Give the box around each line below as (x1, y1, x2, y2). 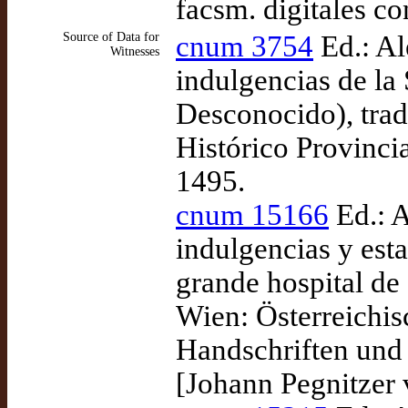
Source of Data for (63, 30, 159, 44)
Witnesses (110, 45, 159, 58)
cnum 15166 (176, 199, 329, 231)
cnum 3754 (176, 30, 313, 63)
